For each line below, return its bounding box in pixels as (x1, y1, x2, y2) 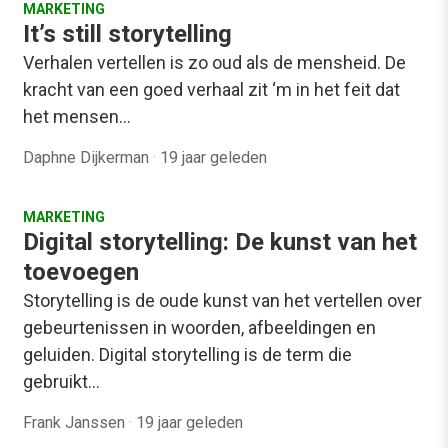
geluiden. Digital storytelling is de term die (23, 344, 352, 365)
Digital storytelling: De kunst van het (23, 228, 417, 256)
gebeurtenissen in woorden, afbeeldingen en (23, 317, 376, 338)
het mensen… (23, 106, 131, 127)
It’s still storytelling (23, 20, 232, 48)
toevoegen (23, 258, 139, 286)
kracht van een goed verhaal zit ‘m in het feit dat (23, 79, 400, 100)
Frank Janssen (23, 413, 129, 432)
